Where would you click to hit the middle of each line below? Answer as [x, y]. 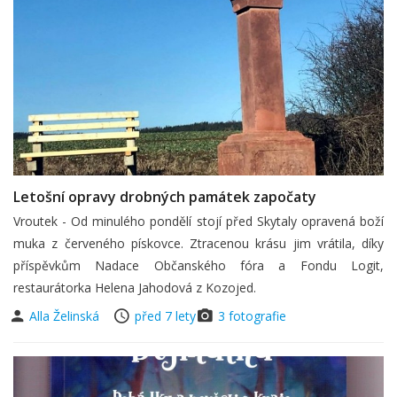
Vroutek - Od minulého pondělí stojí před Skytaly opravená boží [198, 221]
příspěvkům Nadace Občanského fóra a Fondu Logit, [198, 265]
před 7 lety [165, 315]
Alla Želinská [66, 315]
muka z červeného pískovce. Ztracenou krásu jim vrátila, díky [198, 243]
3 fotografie [252, 315]
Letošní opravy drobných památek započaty [165, 196]
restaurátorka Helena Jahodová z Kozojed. [135, 287]
